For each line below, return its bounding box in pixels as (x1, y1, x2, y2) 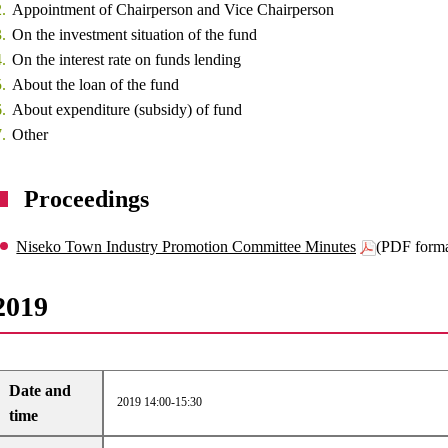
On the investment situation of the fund (12, 26, 258, 43)
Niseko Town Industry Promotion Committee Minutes (16, 238, 357, 255)
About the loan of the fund (12, 76, 180, 93)
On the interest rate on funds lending (12, 51, 242, 68)
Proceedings (24, 186, 150, 212)
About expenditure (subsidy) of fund (12, 101, 243, 118)
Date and (9, 382, 72, 399)
